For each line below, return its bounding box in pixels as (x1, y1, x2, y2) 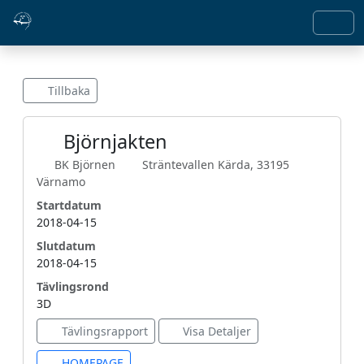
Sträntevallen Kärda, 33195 (142, 157, 289, 172)
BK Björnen (54, 157, 119, 172)
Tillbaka (44, 83, 90, 98)
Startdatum (37, 197, 102, 213)
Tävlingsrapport (58, 323, 148, 339)
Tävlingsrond (37, 279, 109, 294)
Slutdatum (37, 238, 96, 253)
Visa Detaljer (180, 323, 251, 339)
